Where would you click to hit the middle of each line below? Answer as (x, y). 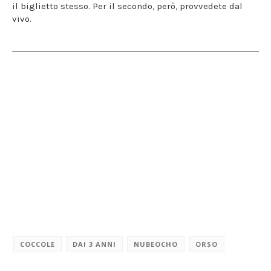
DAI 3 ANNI (94, 244)
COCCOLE (38, 244)
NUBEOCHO (156, 244)
